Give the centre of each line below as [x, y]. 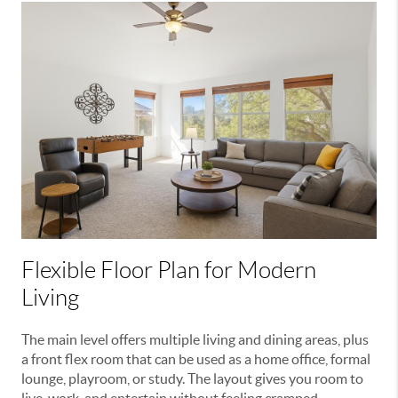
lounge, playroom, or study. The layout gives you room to [192, 378]
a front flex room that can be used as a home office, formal [196, 358]
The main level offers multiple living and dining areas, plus [195, 339]
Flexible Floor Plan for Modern [169, 270]
